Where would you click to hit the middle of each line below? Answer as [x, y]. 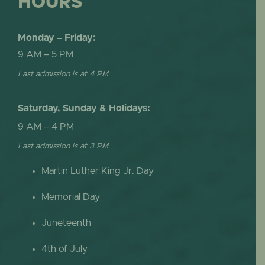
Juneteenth [66, 223]
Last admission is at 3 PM [63, 146]
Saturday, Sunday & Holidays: [84, 108]
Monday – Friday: [56, 38]
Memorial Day [70, 197]
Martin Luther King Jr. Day [97, 171]
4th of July [64, 249]
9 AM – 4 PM [46, 126]
